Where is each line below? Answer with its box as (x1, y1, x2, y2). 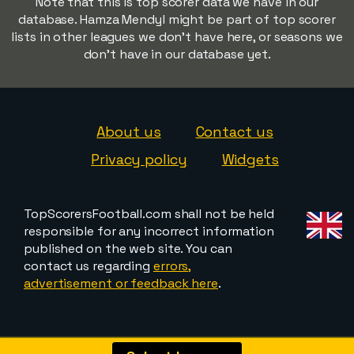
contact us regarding (24, 258, 153, 274)
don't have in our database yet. (83, 46, 271, 62)
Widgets (221, 150, 279, 168)
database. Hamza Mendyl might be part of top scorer (18, 11, 336, 28)
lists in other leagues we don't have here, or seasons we (11, 28, 343, 45)
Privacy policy (91, 150, 187, 168)
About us (96, 122, 161, 141)
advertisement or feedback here (24, 275, 218, 292)
